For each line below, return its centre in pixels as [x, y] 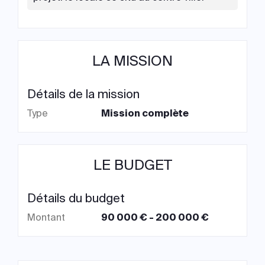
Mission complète [145, 113]
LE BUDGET [132, 165]
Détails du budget [76, 198]
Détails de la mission [83, 94]
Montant [46, 217]
